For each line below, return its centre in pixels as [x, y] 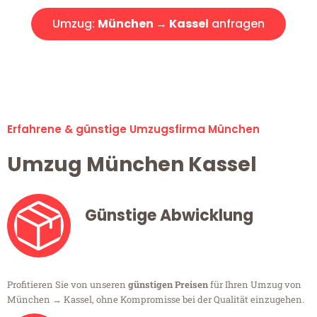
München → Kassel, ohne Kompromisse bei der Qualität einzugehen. [156, 300]
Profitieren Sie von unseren [68, 285]
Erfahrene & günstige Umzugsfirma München [133, 129]
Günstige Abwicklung [169, 216]
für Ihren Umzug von [255, 285]
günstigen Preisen [168, 285]
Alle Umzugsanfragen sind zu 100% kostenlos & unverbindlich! [158, 61]
